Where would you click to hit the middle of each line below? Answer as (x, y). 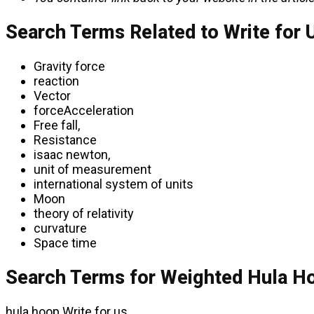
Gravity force (69, 67)
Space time (65, 243)
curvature (60, 228)
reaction (56, 81)
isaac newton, (72, 155)
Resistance (65, 140)
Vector (52, 96)
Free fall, (57, 125)
